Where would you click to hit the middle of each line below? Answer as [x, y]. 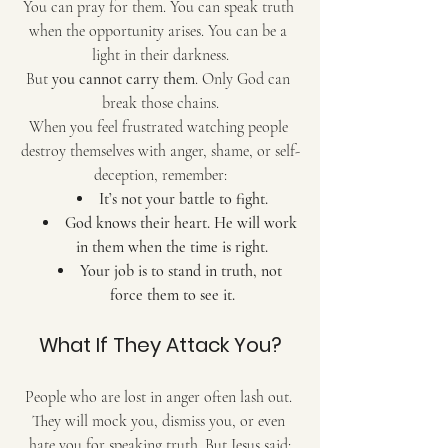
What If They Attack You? [160, 344]
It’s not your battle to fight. [183, 198]
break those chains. [160, 102]
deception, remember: [160, 174]
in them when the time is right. [172, 246]
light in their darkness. [160, 54]
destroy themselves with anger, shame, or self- [160, 150]
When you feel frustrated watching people [160, 126]
